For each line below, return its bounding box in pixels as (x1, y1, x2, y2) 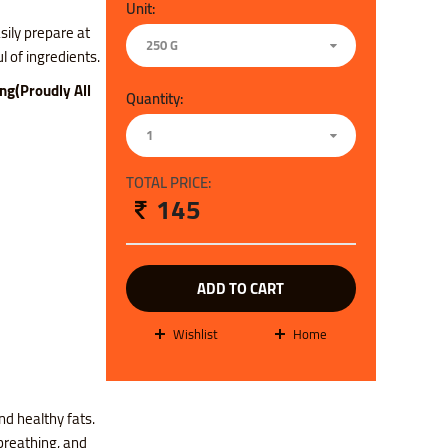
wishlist (184, 322, 218, 347)
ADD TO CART (197, 274, 285, 304)
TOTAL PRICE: (125, 168, 211, 198)
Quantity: (125, 84, 183, 114)
